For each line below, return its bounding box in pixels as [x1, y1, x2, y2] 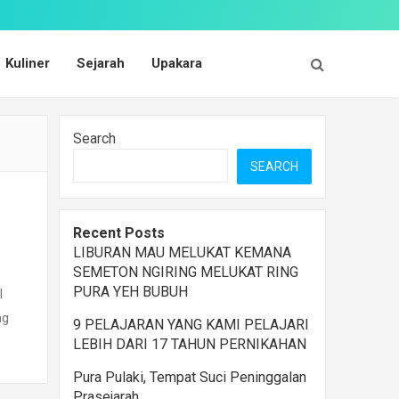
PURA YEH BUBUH [73, 283, 188, 300]
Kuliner [5, 55, 50, 71]
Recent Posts [73, 224, 165, 241]
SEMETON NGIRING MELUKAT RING [73, 264, 298, 281]
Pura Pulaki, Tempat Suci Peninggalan [73, 369, 306, 386]
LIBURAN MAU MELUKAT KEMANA [73, 244, 291, 261]
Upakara [151, 55, 202, 71]
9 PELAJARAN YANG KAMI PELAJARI [73, 316, 309, 333]
